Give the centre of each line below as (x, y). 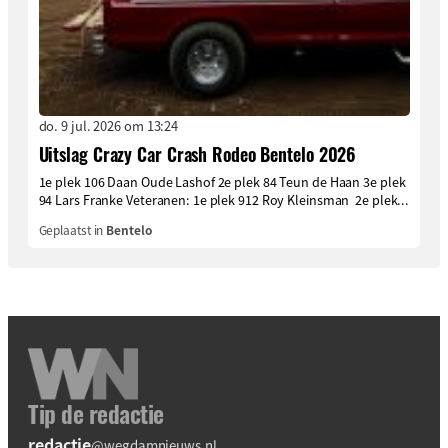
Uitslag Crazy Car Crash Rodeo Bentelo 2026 (197, 153)
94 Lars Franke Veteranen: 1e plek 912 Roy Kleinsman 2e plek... (224, 200)
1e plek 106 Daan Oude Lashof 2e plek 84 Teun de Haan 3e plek (222, 182)
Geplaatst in (72, 229)
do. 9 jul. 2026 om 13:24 (108, 125)
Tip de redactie (96, 413)
